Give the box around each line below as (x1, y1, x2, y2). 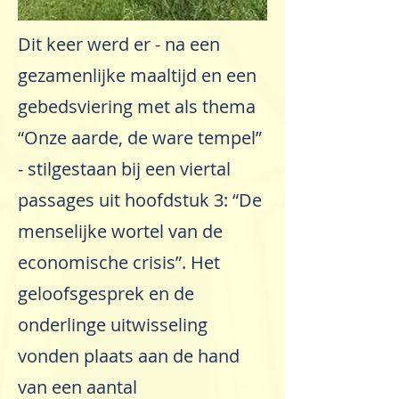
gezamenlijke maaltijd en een (18, 64, 256, 87)
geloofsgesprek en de (18, 282, 194, 305)
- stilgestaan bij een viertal (18, 158, 231, 181)
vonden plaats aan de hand (18, 345, 240, 368)
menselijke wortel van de (18, 220, 223, 243)
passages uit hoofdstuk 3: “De (18, 189, 262, 212)
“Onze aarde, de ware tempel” (18, 126, 262, 150)
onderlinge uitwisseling (18, 313, 208, 337)
